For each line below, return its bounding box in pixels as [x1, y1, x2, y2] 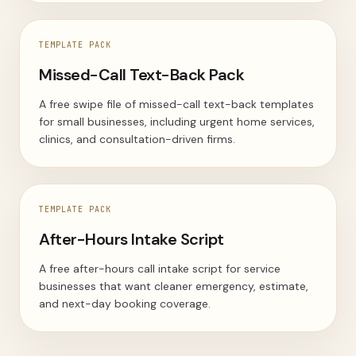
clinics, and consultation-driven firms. [39, 132, 235, 146]
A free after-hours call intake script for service [39, 261, 281, 276]
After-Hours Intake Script [39, 229, 224, 250]
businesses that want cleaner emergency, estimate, [39, 279, 308, 293]
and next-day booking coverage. [39, 296, 211, 311]
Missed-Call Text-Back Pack [39, 64, 244, 85]
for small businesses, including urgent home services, [39, 114, 315, 129]
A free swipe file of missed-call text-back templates [39, 97, 314, 111]
